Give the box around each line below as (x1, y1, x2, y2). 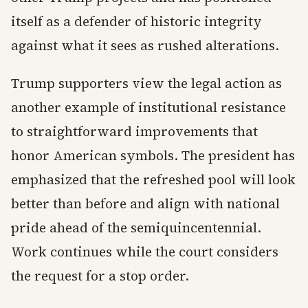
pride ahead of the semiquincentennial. (11, 219, 261, 237)
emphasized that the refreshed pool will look (11, 170, 296, 189)
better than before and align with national (11, 195, 280, 213)
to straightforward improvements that (11, 122, 258, 141)
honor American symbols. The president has (11, 146, 295, 165)
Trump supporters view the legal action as (11, 74, 282, 93)
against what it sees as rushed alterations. (11, 36, 279, 55)
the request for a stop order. (11, 267, 189, 285)
